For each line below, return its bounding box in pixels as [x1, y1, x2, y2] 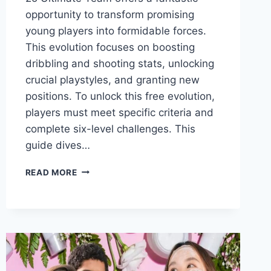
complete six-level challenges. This [25, 122, 195, 135]
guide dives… [25, 139, 90, 151]
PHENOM [76, 253, 116, 263]
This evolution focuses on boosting [25, 41, 195, 53]
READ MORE [25, 167, 77, 177]
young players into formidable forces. [25, 24, 206, 37]
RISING [76, 240, 107, 250]
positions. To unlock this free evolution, [25, 90, 215, 102]
